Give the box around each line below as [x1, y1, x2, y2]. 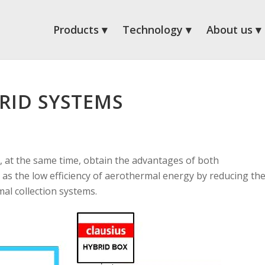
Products [53, 22, 99, 37]
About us [206, 22, 253, 37]
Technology [122, 22, 183, 37]
